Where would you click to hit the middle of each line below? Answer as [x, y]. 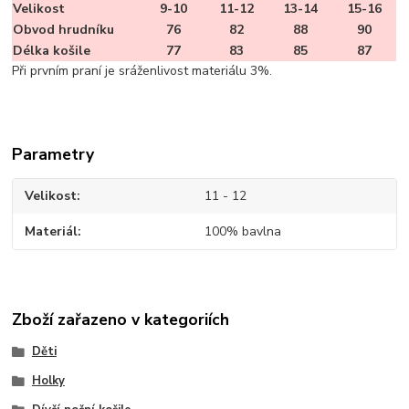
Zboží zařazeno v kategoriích [121, 320]
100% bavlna [242, 231]
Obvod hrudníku [64, 30]
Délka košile [52, 51]
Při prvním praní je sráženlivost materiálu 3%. [142, 71]
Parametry [53, 155]
